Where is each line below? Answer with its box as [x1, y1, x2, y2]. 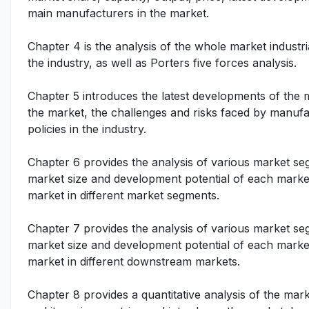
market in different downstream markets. [28, 255, 240, 268]
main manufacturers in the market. [28, 6, 209, 20]
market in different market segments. [28, 188, 219, 202]
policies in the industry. [28, 122, 146, 136]
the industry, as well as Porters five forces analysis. [28, 56, 297, 70]
